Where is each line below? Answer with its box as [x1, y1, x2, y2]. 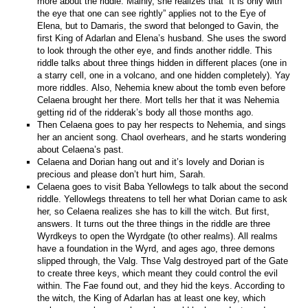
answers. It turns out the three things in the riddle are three [37, 218, 271, 229]
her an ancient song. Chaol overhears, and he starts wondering [37, 131, 287, 142]
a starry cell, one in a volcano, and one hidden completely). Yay [37, 69, 291, 80]
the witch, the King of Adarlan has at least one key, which [37, 292, 266, 303]
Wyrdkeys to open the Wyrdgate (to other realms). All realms [37, 230, 278, 241]
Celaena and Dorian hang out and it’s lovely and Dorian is [37, 156, 265, 167]
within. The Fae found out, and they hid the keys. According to [37, 280, 285, 291]
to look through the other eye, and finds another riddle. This [37, 45, 273, 56]
